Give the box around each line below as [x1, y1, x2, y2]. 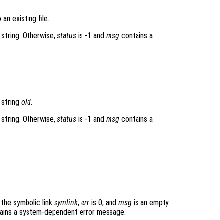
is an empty [132, 198, 169, 208]
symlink [54, 198, 78, 208]
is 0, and [89, 198, 118, 208]
